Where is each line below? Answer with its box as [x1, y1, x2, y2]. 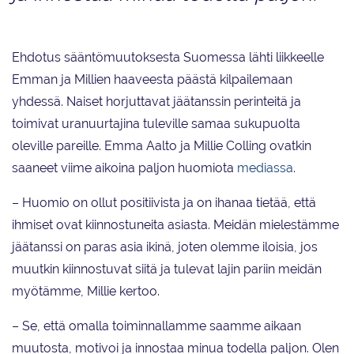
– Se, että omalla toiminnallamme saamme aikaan [12, 318, 301, 333]
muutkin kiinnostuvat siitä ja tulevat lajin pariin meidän [12, 261, 322, 277]
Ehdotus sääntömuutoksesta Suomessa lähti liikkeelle [12, 49, 324, 65]
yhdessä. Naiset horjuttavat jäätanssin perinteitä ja [12, 93, 301, 109]
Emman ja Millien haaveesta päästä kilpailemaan [12, 71, 292, 87]
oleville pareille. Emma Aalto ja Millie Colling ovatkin [12, 137, 311, 153]
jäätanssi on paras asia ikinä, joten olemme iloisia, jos [12, 239, 318, 254]
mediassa [237, 160, 293, 175]
